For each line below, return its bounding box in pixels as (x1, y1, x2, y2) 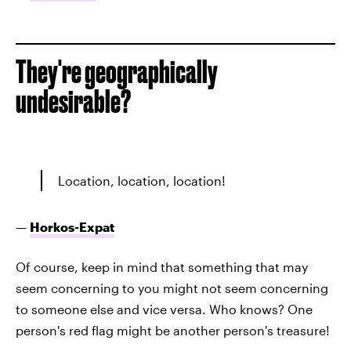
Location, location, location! (58, 173, 226, 188)
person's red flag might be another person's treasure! (16, 323, 330, 338)
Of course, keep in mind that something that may (16, 259, 308, 274)
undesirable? (16, 84, 131, 119)
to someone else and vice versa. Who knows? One (16, 302, 313, 317)
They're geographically (16, 54, 218, 89)
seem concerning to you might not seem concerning (16, 280, 328, 295)
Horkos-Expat (30, 219, 114, 234)
